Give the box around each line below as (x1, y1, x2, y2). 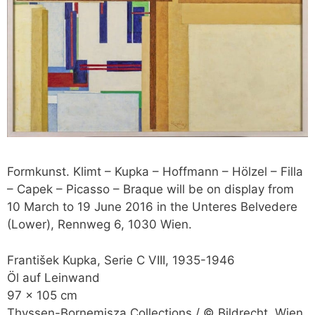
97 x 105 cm (7, 288, 77, 302)
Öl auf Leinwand (7, 270, 100, 285)
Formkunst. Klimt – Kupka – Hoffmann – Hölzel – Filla (7, 165, 303, 179)
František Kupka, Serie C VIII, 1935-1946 (7, 252, 235, 267)
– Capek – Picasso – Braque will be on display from (7, 182, 294, 197)
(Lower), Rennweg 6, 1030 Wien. (7, 217, 192, 232)
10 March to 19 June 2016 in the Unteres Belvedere (7, 200, 297, 214)
